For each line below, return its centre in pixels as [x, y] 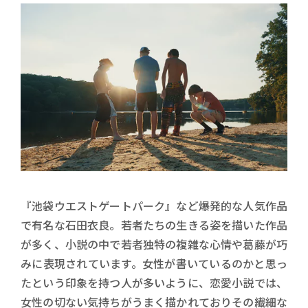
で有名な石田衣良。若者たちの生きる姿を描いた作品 [154, 224]
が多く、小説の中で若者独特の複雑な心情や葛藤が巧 [154, 244]
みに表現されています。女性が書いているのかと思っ [154, 263]
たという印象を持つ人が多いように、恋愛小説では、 [154, 282]
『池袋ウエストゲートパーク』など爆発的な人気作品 [154, 205]
